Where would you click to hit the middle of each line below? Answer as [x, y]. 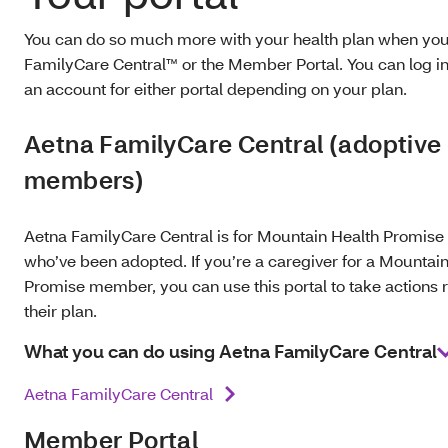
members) [84, 179]
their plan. [62, 310]
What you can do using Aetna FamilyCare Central [230, 351]
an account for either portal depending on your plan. [219, 88]
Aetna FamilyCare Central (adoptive [233, 143]
